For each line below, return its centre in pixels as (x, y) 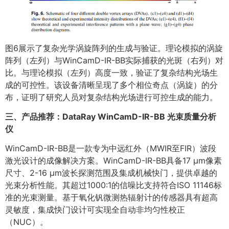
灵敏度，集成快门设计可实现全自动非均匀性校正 (95, 210)
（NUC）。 (27, 222)
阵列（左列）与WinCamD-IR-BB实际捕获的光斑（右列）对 (114, 60)
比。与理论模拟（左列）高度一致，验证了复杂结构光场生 (111, 72)
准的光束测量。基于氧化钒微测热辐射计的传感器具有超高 (111, 198)
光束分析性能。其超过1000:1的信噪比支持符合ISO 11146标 (113, 185)
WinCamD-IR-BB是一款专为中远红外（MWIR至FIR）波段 (111, 148)
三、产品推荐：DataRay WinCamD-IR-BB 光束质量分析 (111, 116)
